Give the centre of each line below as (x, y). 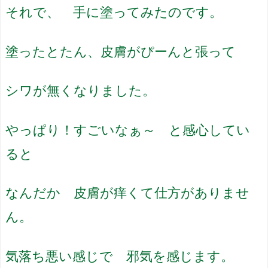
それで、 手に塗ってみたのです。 (114, 11)
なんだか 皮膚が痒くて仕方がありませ (127, 193)
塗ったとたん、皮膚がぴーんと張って (121, 51)
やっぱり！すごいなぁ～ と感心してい (128, 129)
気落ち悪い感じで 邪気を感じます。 (120, 255)
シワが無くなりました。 (80, 90)
